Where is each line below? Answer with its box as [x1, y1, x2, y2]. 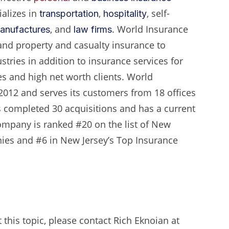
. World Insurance [112, 22, 188, 35]
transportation [39, 8, 99, 19]
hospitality [103, 8, 147, 19]
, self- [147, 7, 170, 19]
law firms [74, 24, 112, 35]
